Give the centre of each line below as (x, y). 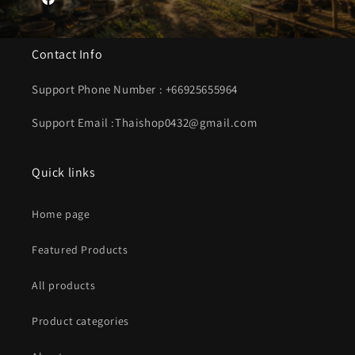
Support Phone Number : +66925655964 (135, 89)
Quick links (64, 172)
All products (64, 285)
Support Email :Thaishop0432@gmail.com (145, 122)
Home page (61, 214)
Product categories (80, 321)
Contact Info (67, 54)
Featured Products (80, 250)
